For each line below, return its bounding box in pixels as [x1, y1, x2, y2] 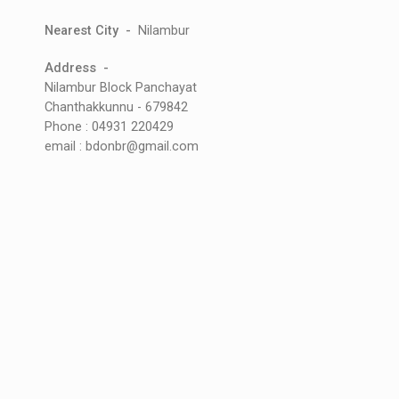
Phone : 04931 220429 [45, 119, 174, 135]
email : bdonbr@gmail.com [45, 139, 199, 155]
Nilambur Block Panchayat [45, 80, 197, 96]
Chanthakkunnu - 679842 [45, 100, 188, 116]
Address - [45, 61, 109, 77]
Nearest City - [45, 23, 138, 39]
